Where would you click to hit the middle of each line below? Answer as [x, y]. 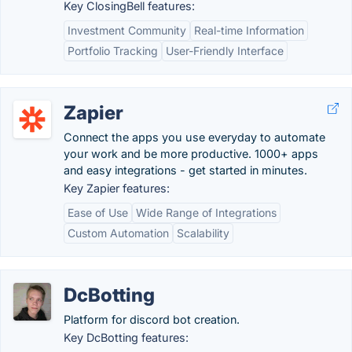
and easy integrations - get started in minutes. [185, 170]
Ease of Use [98, 213]
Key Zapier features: [117, 188]
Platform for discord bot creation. [152, 319]
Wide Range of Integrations [206, 213]
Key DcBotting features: [126, 337]
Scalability [203, 233]
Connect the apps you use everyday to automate [194, 137]
